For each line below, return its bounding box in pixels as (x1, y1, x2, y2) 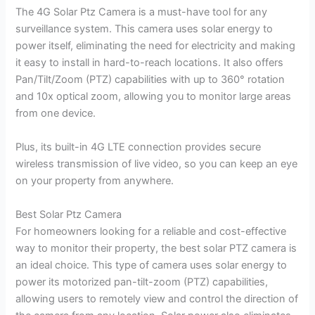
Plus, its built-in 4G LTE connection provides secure (15, 141, 262, 154)
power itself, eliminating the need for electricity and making (15, 39, 296, 53)
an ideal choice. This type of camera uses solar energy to (15, 258, 288, 271)
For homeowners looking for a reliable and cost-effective (15, 224, 287, 238)
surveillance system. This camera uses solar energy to (15, 22, 274, 36)
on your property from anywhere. (15, 174, 174, 188)
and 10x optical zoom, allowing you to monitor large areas (15, 90, 292, 103)
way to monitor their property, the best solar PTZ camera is (15, 241, 297, 255)
